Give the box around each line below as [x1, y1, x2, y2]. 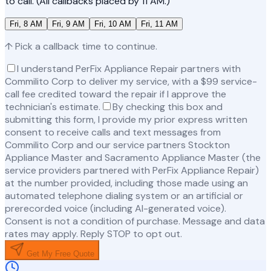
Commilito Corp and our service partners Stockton [5, 139, 230, 152]
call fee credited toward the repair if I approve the [5, 88, 226, 101]
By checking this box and [113, 100, 223, 114]
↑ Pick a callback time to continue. [5, 40, 157, 53]
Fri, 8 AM [10, 19, 42, 29]
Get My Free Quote [24, 249, 94, 259]
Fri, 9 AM [52, 19, 85, 29]
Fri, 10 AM [94, 19, 131, 29]
